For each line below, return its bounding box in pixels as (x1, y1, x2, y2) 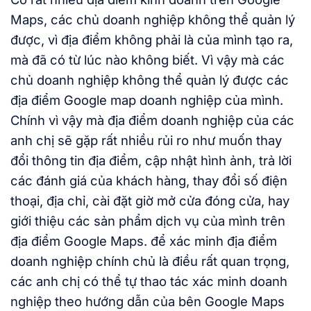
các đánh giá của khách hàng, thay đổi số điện (10, 173, 287, 188)
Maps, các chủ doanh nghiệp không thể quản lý (10, 12, 295, 27)
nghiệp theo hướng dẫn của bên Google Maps (10, 294, 285, 309)
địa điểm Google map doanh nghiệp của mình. (10, 92, 283, 108)
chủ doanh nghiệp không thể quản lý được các (10, 72, 289, 87)
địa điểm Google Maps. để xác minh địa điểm (10, 233, 277, 249)
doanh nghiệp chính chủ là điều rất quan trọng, (10, 253, 289, 269)
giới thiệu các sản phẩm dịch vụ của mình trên (10, 213, 285, 228)
